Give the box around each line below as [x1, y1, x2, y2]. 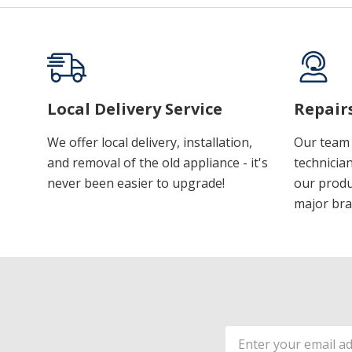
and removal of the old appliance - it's [47, 153, 268, 171]
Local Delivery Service [47, 97, 222, 119]
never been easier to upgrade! [47, 174, 225, 192]
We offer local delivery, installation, [47, 133, 252, 151]
